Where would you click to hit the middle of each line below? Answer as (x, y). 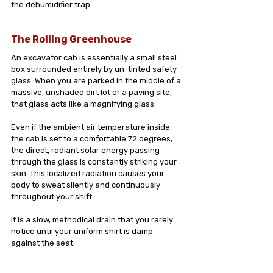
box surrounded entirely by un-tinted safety (95, 69)
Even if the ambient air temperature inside (91, 127)
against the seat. (43, 243)
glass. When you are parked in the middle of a (97, 81)
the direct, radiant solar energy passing (86, 150)
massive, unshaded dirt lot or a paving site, (92, 92)
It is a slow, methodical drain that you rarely (93, 220)
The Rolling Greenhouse (71, 39)
